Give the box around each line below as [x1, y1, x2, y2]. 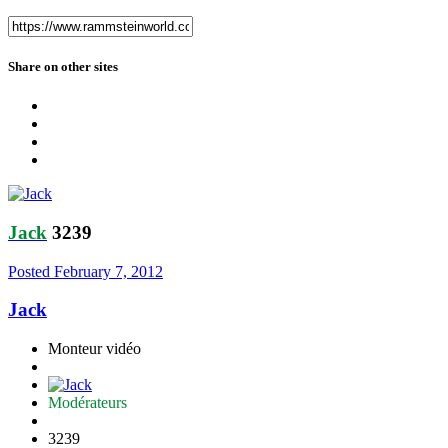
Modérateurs [48, 394, 127, 412]
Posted [8, 262, 54, 280]
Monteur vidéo [48, 340, 141, 358]
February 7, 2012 [54, 262, 163, 280]
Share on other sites [8, 59, 118, 75]
